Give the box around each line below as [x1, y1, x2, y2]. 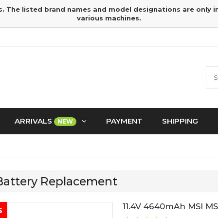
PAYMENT [106, 116, 143, 126]
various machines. [77, 14, 141, 22]
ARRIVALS [15, 116, 54, 126]
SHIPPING [162, 116, 198, 126]
